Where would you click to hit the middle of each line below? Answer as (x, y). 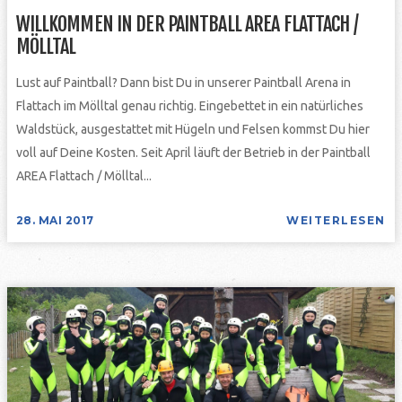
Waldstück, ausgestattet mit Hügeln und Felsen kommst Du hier (192, 129)
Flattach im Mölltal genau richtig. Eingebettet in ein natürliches (189, 105)
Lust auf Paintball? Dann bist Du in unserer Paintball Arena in (183, 82)
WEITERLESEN (336, 220)
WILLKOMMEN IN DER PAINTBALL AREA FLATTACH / (187, 23)
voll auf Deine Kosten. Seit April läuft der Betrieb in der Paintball (193, 152)
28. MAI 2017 (55, 220)
